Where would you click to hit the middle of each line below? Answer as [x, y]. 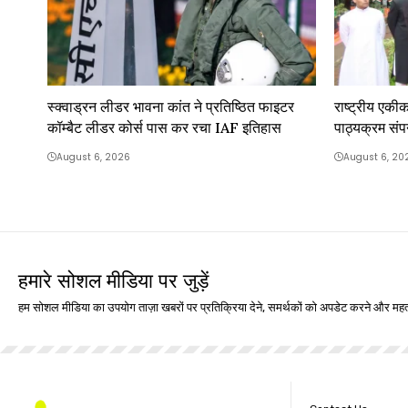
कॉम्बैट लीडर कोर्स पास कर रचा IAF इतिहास [164, 127]
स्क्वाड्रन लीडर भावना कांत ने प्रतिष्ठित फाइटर [171, 106]
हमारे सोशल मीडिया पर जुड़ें [113, 280]
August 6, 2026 [93, 157]
